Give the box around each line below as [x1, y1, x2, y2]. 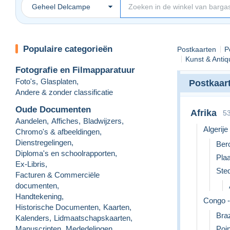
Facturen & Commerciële [15, 170, 100, 179]
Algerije [203, 124, 228, 133]
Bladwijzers [83, 116, 122, 125]
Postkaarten [177, 45, 216, 53]
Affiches [51, 116, 79, 125]
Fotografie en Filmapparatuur [15, 65, 135, 75]
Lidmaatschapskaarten [54, 213, 130, 222]
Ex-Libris [15, 159, 45, 168]
